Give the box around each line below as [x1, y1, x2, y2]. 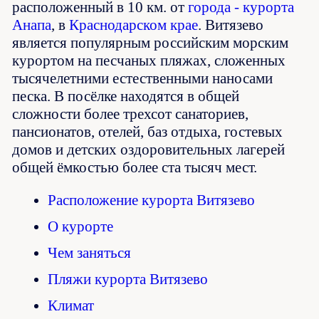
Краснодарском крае [69, 16, 199, 34]
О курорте [48, 218, 114, 236]
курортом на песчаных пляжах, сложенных [12, 52, 286, 70]
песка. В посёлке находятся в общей [12, 88, 240, 105]
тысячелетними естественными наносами [12, 70, 273, 88]
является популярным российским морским [12, 34, 289, 52]
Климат [48, 297, 95, 315]
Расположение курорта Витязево [48, 192, 256, 209]
